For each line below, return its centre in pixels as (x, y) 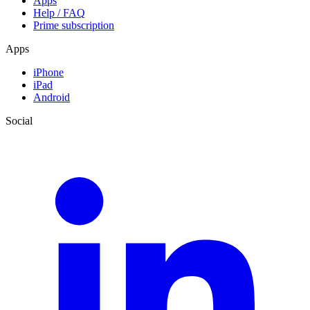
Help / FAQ (59, 12)
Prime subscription (74, 25)
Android (52, 97)
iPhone (48, 72)
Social (19, 120)
